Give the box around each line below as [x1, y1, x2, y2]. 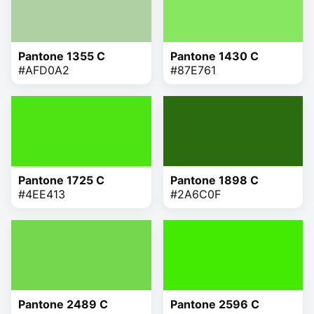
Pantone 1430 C [170, 48, 259, 63]
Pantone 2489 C [18, 296, 108, 311]
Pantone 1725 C [18, 172, 104, 187]
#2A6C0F [170, 186, 221, 201]
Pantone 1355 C [18, 48, 105, 63]
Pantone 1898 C [170, 172, 259, 187]
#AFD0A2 [18, 62, 69, 77]
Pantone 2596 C [170, 296, 259, 311]
